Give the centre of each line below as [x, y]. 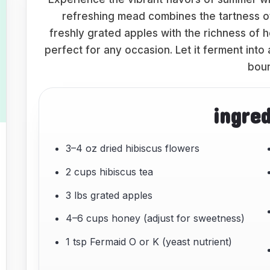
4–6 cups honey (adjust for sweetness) [155, 218]
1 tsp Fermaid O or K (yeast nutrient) [149, 242]
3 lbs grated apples [109, 195]
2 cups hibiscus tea [109, 171]
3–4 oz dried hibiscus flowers [132, 148]
